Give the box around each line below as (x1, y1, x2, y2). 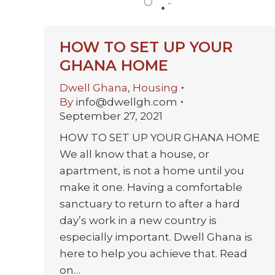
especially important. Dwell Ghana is (60, 230, 252, 243)
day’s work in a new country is (60, 214, 217, 227)
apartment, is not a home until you (60, 164, 244, 177)
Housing (133, 81, 178, 94)
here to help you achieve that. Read (60, 247, 247, 260)
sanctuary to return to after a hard (60, 197, 240, 210)
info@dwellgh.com (76, 95, 177, 108)
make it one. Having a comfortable (60, 180, 242, 193)
